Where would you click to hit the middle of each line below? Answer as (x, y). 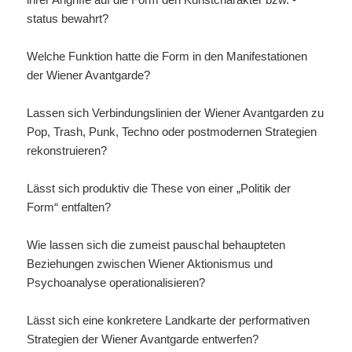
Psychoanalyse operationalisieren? (116, 282)
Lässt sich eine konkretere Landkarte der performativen (169, 320)
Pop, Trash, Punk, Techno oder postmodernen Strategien (172, 131)
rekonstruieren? (67, 150)
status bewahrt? (68, 18)
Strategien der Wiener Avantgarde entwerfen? (143, 339)
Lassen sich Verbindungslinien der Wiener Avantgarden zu (176, 112)
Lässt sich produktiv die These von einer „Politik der (159, 188)
